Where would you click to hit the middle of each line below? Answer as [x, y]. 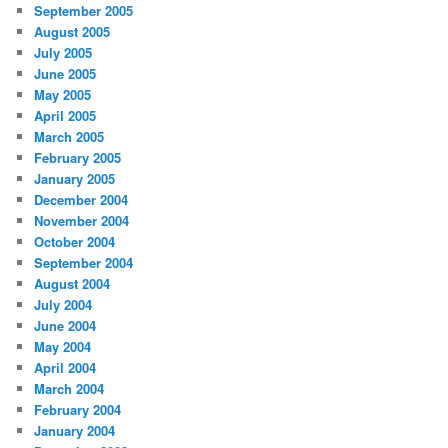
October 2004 [75, 241]
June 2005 [65, 73]
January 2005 [75, 178]
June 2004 [65, 325]
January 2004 [75, 430]
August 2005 [72, 31]
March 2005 [69, 136]
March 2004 [69, 388]
